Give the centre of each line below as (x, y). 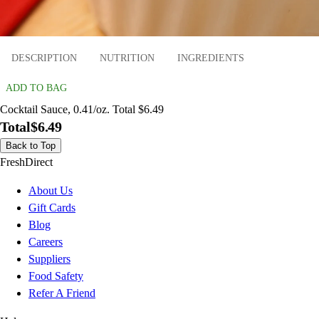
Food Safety (56, 276)
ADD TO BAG (36, 88)
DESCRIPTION (44, 58)
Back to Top (31, 145)
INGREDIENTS (211, 58)
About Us (51, 190)
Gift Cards (52, 207)
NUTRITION (127, 58)
